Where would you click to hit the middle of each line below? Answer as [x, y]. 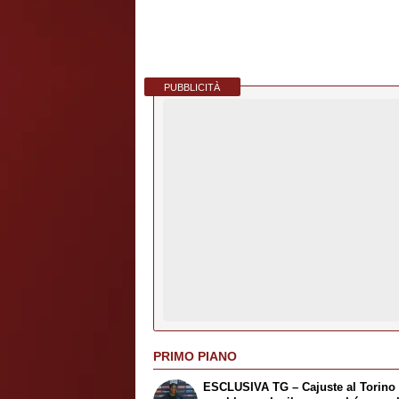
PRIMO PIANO [195, 356]
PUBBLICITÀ [192, 87]
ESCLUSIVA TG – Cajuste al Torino [300, 387]
